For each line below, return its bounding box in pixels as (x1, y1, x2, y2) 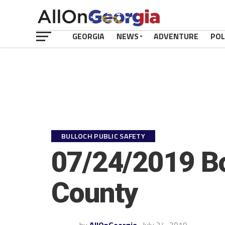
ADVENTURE (154, 30, 198, 42)
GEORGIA (72, 30, 104, 42)
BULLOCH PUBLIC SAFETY (61, 131, 146, 142)
